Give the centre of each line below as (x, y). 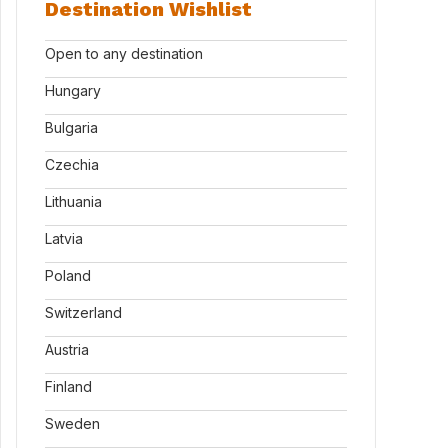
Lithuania (73, 201)
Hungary (73, 90)
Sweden (72, 423)
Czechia (72, 164)
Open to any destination (124, 53)
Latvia (64, 238)
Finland (68, 386)
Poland (68, 275)
